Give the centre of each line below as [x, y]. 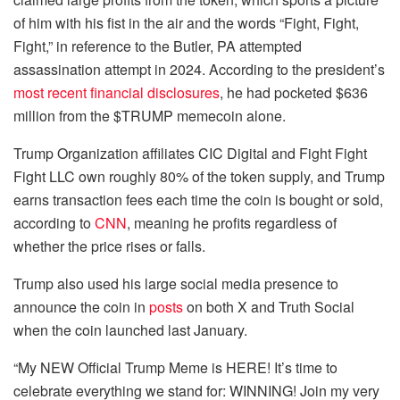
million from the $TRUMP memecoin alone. [150, 116]
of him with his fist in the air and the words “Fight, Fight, [186, 23]
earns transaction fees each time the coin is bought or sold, [198, 200]
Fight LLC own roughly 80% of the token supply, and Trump [199, 177]
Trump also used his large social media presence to [176, 284]
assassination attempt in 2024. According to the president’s [199, 70]
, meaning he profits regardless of [232, 223]
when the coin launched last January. [130, 330]
